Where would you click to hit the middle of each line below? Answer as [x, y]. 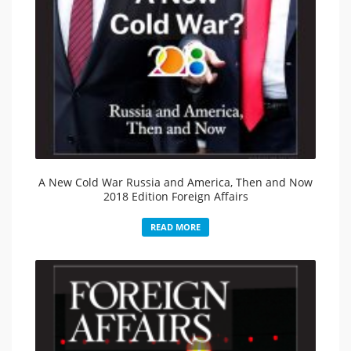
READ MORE [175, 227]
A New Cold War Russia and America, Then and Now [175, 182]
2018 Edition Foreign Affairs [175, 196]
